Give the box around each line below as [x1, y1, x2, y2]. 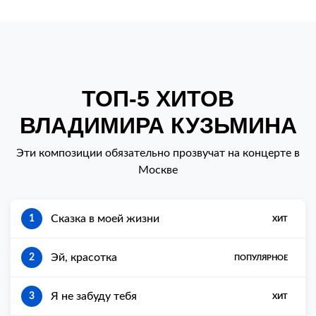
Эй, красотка [51, 252, 117, 263]
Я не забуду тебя [51, 291, 137, 302]
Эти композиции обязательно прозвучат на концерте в [16, 147, 300, 159]
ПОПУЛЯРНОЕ [234, 253, 288, 262]
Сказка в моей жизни [51, 213, 159, 224]
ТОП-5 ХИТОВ [82, 86, 234, 111]
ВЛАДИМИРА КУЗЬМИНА [19, 113, 297, 138]
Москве [138, 164, 178, 176]
